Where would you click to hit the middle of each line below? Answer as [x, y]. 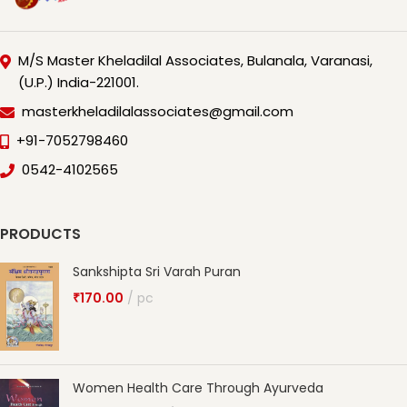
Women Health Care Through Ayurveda [198, 388]
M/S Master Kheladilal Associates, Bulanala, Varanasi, [195, 60]
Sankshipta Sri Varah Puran [157, 271]
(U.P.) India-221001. [79, 82]
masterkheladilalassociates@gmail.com [158, 111]
